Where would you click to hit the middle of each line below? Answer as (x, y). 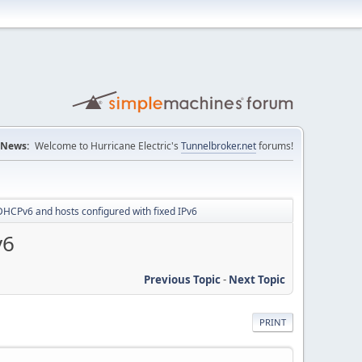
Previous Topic (182, 279)
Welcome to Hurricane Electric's (108, 146)
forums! (275, 146)
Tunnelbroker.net (219, 146)
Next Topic (257, 279)
